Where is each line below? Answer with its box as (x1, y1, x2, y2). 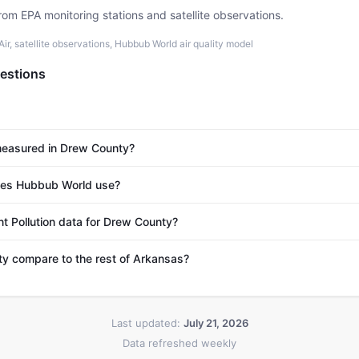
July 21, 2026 (183, 317, 248, 329)
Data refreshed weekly (123, 337, 236, 349)
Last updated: (111, 317, 184, 329)
